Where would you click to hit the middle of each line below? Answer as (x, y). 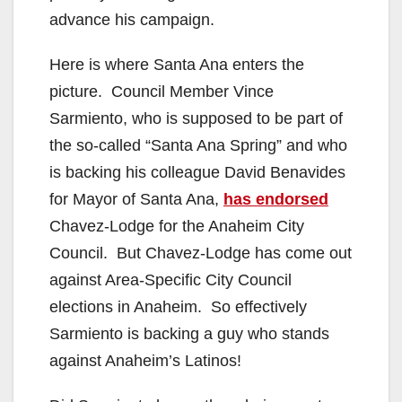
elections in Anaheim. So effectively (178, 307)
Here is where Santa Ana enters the (177, 65)
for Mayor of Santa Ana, (136, 200)
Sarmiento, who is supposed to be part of (196, 119)
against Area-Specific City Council (170, 280)
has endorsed (276, 200)
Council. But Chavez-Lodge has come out (201, 253)
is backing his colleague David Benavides (197, 173)
